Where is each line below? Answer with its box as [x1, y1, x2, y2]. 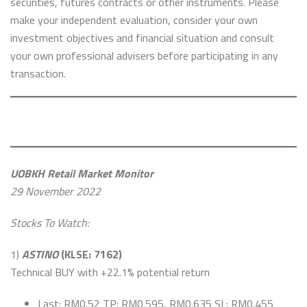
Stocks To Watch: [10, 214, 89, 231]
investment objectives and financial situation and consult [10, 29, 274, 46]
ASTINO [22, 246, 58, 262]
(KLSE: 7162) [58, 246, 122, 262]
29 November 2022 [10, 183, 101, 199]
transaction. [10, 65, 66, 82]
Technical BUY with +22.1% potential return [10, 264, 210, 280]
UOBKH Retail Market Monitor [10, 165, 153, 182]
